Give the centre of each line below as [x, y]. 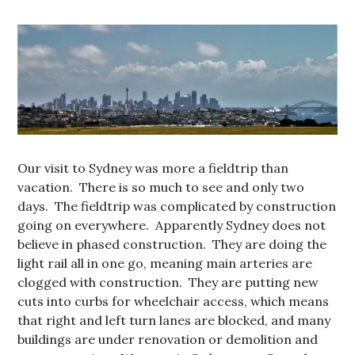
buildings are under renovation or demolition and [168, 339]
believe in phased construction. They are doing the [172, 244]
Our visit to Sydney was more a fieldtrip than [153, 168]
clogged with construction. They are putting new [168, 282]
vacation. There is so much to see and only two [161, 187]
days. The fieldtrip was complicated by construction [177, 206]
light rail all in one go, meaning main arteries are [165, 263]
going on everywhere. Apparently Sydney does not [172, 225]
